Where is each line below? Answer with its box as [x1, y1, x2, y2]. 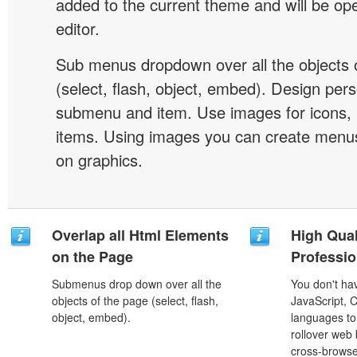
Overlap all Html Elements [52, 225, 229, 245]
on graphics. [56, 148, 143, 171]
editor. [56, 17, 100, 40]
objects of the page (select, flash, [52, 292, 218, 308]
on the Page [52, 246, 133, 267]
